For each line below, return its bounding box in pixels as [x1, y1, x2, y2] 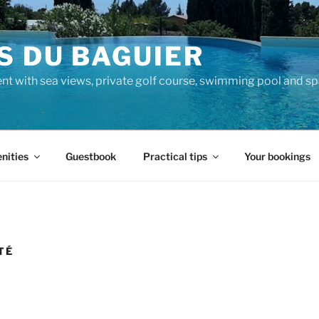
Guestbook [65, 150, 116, 162]
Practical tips [142, 150, 207, 162]
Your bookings [244, 150, 310, 162]
